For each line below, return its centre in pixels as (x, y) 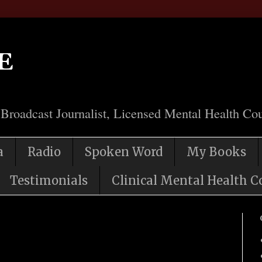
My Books (216, 152)
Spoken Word (124, 152)
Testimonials (49, 181)
